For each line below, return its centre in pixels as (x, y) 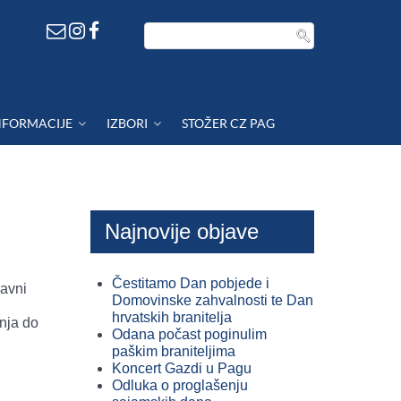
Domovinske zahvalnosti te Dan (213, 300)
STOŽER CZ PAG (229, 123)
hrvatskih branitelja (172, 317)
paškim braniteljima (174, 351)
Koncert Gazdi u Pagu (182, 368)
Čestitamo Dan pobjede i (191, 283)
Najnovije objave (182, 231)
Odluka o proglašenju (180, 385)
